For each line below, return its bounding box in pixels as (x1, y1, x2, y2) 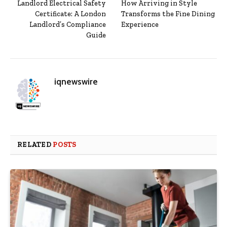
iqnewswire (54, 77, 98, 87)
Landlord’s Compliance (29, 20, 106, 29)
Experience (121, 20, 159, 29)
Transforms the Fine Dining (121, 10, 215, 19)
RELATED (17, 140, 53, 149)
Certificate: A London (35, 10, 106, 19)
